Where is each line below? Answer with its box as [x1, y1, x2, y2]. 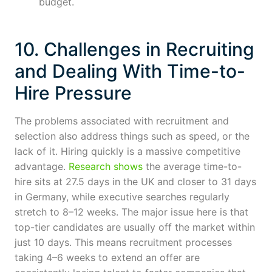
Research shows [69, 160, 143, 172]
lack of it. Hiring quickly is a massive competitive [15, 144, 240, 157]
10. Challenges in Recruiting [15, 38, 254, 60]
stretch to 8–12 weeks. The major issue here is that [15, 205, 248, 218]
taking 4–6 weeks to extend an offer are [15, 251, 200, 263]
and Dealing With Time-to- [15, 59, 245, 82]
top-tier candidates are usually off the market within [15, 220, 255, 233]
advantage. [15, 160, 69, 172]
